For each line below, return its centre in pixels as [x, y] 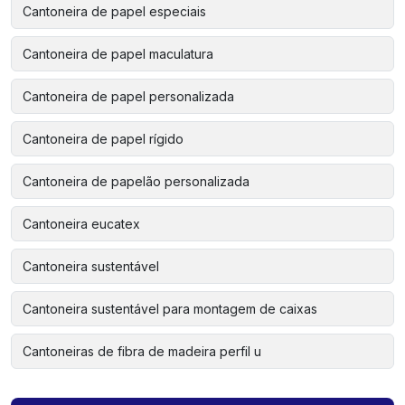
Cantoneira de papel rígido [103, 138]
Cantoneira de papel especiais [114, 11]
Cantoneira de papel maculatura [118, 53]
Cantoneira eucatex [81, 223]
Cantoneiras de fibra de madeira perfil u [142, 351]
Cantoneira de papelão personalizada [136, 181]
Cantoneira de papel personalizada [128, 96]
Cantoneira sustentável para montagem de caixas [170, 308]
